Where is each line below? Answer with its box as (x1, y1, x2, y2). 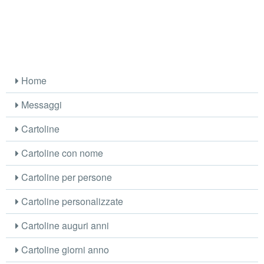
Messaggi (19, 97, 62, 111)
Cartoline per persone (19, 170, 113, 184)
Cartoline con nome (19, 146, 104, 160)
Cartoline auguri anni (19, 218, 110, 232)
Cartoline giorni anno (19, 242, 110, 256)
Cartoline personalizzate (19, 194, 124, 208)
